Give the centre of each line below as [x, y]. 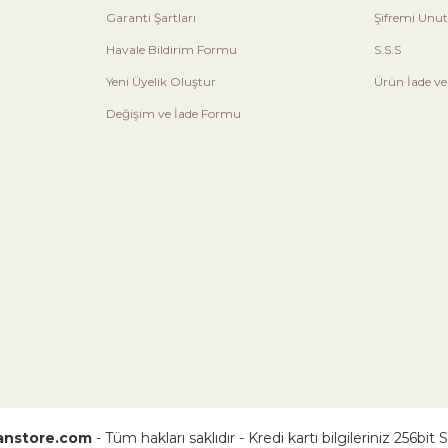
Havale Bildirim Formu [171, 49]
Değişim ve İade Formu [173, 113]
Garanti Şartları [150, 17]
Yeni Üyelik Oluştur [160, 81]
